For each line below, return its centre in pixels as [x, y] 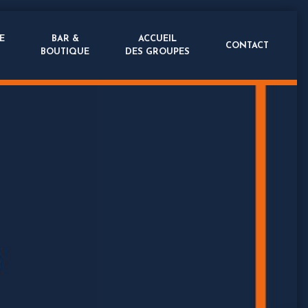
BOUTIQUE [65, 52]
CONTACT [247, 45]
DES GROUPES [157, 52]
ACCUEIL [157, 39]
